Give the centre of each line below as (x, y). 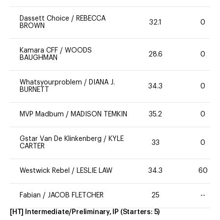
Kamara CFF (39, 51)
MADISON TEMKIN (99, 115)
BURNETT (34, 90)
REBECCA (91, 19)
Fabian (31, 196)
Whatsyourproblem (52, 83)
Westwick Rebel (45, 171)
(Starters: (137, 212)
